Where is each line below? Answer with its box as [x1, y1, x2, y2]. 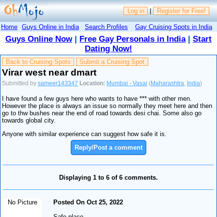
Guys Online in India [22, 23, 79, 31]
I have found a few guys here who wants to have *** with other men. [2, 95, 192, 103]
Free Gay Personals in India [79, 34, 186, 44]
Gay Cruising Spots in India [135, 23, 212, 31]
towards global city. [2, 117, 56, 124]
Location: [79, 80, 106, 86]
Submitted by [2, 80, 38, 86]
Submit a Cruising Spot [79, 58, 145, 66]
